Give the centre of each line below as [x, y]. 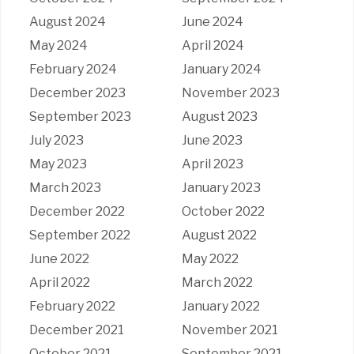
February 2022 [72, 306]
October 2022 [223, 211]
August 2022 [219, 235]
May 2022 [210, 258]
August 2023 [219, 116]
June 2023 [212, 140]
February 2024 [73, 69]
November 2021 [230, 330]
